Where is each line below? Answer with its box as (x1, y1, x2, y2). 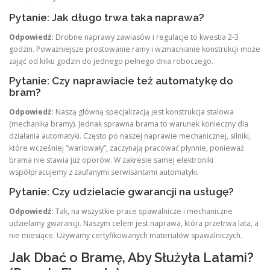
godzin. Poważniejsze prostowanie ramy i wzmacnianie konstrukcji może (9, 43, 260, 54)
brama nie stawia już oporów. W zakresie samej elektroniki (9, 154, 213, 165)
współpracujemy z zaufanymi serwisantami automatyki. (9, 166, 199, 177)
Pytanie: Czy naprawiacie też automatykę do (9, 74, 233, 87)
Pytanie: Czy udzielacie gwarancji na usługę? (9, 186, 234, 198)
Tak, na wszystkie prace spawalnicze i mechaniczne (54, 206, 233, 217)
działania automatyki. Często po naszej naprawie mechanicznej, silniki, (9, 130, 251, 141)
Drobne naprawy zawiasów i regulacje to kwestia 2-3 (54, 31, 239, 42)
